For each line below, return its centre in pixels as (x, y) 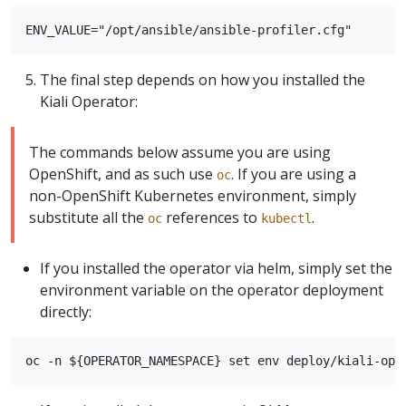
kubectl (286, 219)
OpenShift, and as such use (123, 174)
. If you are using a (294, 174)
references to (212, 218)
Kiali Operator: (89, 102)
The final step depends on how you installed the (203, 80)
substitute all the (88, 218)
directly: (66, 312)
